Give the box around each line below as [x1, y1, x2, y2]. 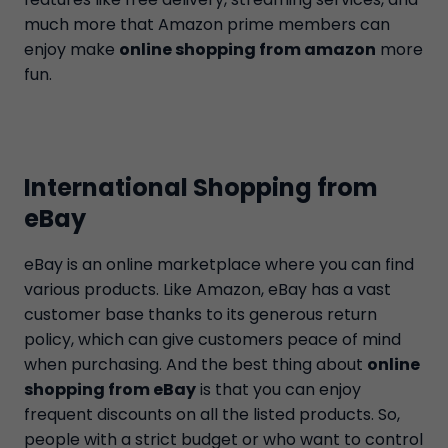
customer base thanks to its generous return [24, 303, 377, 326]
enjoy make [24, 38, 119, 61]
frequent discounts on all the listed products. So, [24, 403, 400, 426]
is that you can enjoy [196, 378, 361, 401]
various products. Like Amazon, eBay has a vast [24, 278, 391, 301]
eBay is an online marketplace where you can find [24, 253, 414, 276]
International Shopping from [24, 171, 378, 204]
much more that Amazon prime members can [24, 13, 390, 36]
